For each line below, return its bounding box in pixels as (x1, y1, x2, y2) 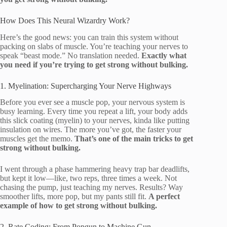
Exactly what (141, 51, 186, 60)
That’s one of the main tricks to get (74, 134, 193, 143)
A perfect (148, 192, 180, 201)
